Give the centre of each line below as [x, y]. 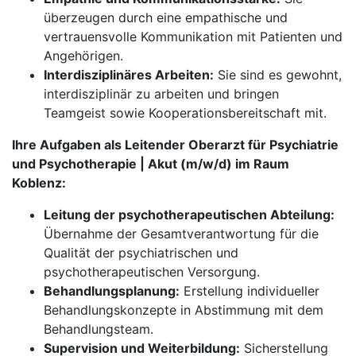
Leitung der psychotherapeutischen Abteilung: [189, 215]
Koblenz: [39, 183]
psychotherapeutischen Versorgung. [152, 272]
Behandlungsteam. [99, 329]
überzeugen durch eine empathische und [166, 17]
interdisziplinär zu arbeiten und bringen [161, 94]
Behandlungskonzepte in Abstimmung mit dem [184, 310]
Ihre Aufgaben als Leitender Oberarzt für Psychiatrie [175, 145]
